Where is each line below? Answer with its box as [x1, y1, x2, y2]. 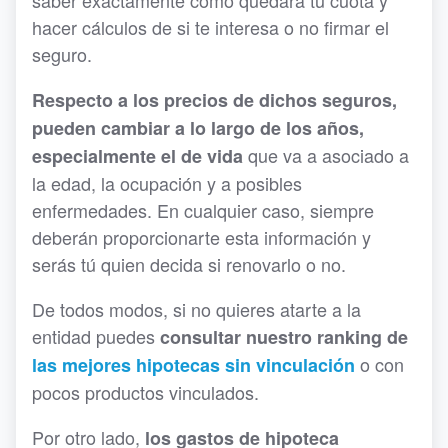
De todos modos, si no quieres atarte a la [32, 296, 361, 322]
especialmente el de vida [32, 143, 243, 169]
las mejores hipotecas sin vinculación [32, 352, 355, 378]
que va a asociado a [243, 142, 409, 168]
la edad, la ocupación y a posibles [32, 170, 302, 196]
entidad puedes [32, 323, 160, 349]
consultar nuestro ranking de [160, 324, 408, 350]
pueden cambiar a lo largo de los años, [32, 115, 364, 141]
